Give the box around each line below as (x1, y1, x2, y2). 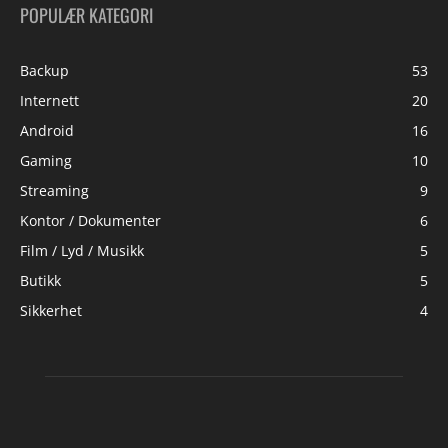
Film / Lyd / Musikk (20, 241, 144, 260)
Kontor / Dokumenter (20, 211, 161, 230)
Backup (20, 61, 69, 80)
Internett (20, 91, 79, 110)
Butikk (20, 271, 61, 290)
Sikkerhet (20, 301, 82, 320)
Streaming (20, 181, 89, 200)
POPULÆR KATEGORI (20, 2, 153, 28)
